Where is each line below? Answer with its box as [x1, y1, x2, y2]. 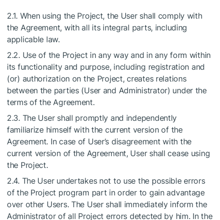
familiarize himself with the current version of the [7, 125, 183, 135]
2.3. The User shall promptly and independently [7, 113, 177, 123]
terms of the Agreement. [7, 97, 95, 107]
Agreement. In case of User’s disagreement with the [7, 137, 192, 146]
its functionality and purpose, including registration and [7, 62, 205, 72]
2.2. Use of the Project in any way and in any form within [7, 50, 211, 60]
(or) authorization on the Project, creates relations [7, 74, 187, 83]
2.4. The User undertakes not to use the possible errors [7, 176, 205, 186]
